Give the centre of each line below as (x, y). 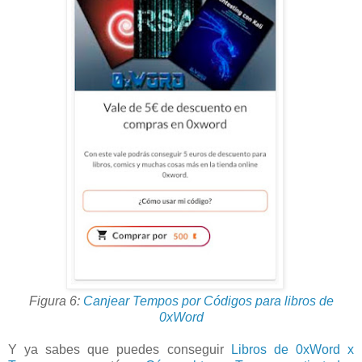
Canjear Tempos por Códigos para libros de (208, 301)
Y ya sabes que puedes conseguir (120, 350)
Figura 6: (56, 301)
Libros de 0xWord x (293, 350)
